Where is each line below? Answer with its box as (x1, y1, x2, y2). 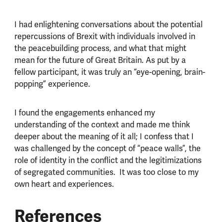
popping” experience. (14, 79, 90, 90)
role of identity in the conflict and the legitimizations (14, 155, 202, 166)
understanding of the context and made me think (14, 119, 190, 130)
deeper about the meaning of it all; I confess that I (14, 131, 194, 142)
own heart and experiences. (14, 179, 114, 189)
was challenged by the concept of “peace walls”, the (14, 143, 201, 154)
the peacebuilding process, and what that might (14, 44, 186, 54)
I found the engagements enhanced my (14, 108, 155, 118)
